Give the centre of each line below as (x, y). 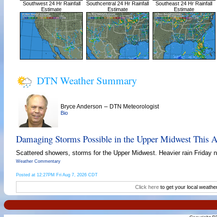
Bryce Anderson (81, 106)
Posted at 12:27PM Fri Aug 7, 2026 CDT (57, 175)
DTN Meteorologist (134, 106)
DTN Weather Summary (87, 80)
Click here (147, 187)
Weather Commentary (38, 161)
